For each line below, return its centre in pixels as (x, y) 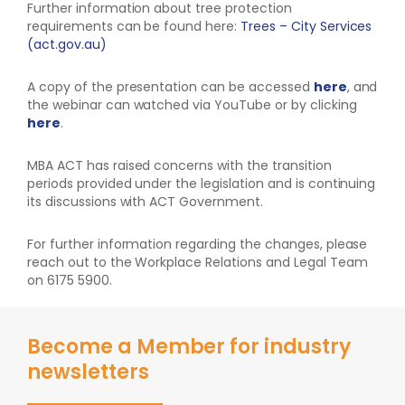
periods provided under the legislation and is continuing (202, 183)
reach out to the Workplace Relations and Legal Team (198, 262)
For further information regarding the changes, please (198, 244)
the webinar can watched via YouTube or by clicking (192, 104)
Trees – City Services (306, 26)
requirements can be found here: (134, 26)
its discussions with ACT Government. (145, 201)
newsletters (88, 372)
